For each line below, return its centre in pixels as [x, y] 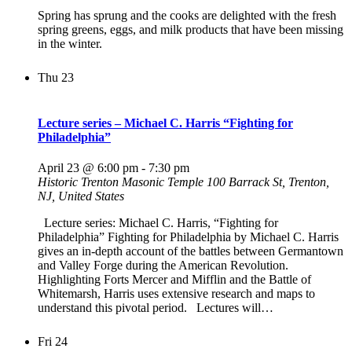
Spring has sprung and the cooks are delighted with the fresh [187, 16]
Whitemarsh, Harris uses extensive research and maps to [176, 293]
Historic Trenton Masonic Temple [122, 181]
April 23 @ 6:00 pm [88, 167]
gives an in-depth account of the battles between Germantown [191, 251]
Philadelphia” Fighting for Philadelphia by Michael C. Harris [188, 236]
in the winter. [70, 44]
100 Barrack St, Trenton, [268, 181]
